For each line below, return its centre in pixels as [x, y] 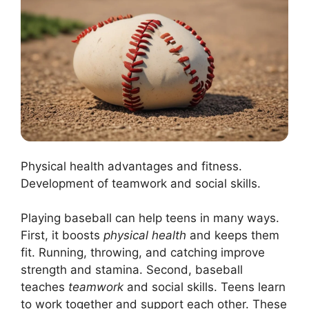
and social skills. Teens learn [205, 287]
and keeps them [233, 236]
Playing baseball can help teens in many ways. [150, 218]
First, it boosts [62, 236]
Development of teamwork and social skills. [141, 183]
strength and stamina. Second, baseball [132, 270]
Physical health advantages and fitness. [131, 166]
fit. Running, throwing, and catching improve [143, 253]
